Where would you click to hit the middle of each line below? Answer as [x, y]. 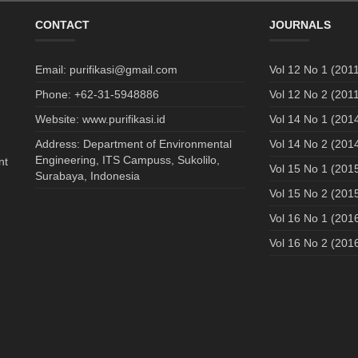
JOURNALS [300, 24]
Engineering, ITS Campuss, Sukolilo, [127, 159]
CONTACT [62, 24]
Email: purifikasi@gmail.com [106, 69]
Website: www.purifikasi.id [100, 119]
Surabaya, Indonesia [88, 175]
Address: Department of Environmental [133, 143]
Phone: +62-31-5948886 [97, 94]
